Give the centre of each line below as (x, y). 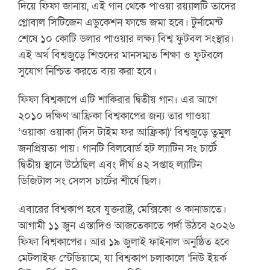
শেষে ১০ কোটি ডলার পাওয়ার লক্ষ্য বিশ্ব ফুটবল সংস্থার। (127, 38)
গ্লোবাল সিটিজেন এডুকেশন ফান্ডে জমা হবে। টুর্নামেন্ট (121, 22)
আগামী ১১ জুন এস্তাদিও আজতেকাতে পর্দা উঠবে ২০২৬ (127, 225)
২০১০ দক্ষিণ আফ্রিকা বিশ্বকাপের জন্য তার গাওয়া (114, 115)
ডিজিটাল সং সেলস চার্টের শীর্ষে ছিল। (90, 181)
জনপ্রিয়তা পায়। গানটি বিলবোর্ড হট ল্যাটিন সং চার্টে (118, 148)
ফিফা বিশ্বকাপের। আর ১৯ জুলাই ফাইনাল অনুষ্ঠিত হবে (124, 241)
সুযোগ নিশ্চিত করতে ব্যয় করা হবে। (88, 71)
